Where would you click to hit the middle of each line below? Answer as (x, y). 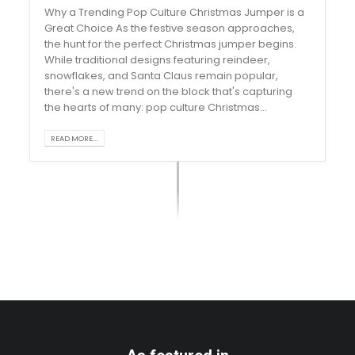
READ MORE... (74, 139)
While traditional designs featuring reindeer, (157, 59)
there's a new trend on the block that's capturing (168, 91)
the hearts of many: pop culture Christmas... (155, 107)
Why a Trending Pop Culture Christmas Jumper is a (174, 12)
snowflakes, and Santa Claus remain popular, (161, 75)
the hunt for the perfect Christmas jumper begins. (170, 44)
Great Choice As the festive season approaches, (169, 28)
